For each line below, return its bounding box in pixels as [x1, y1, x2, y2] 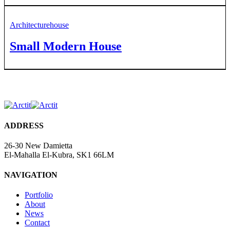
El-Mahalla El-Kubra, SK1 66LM [4, 150, 114, 159]
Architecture [10, 20, 50, 29]
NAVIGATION [4, 170, 57, 180]
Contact [25, 218, 50, 227]
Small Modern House [10, 40, 122, 53]
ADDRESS [4, 121, 44, 130]
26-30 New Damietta [4, 141, 72, 150]
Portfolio [25, 190, 53, 200]
